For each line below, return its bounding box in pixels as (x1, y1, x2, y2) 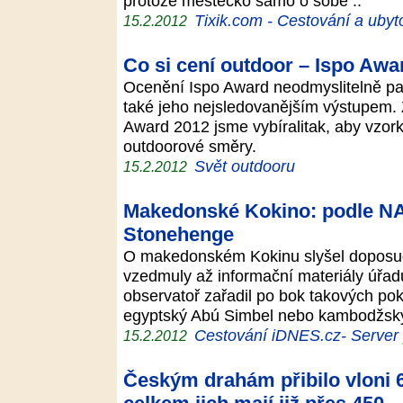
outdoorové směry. (123, 137, 265, 156)
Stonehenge (123, 223, 234, 246)
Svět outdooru (194, 157, 295, 175)
